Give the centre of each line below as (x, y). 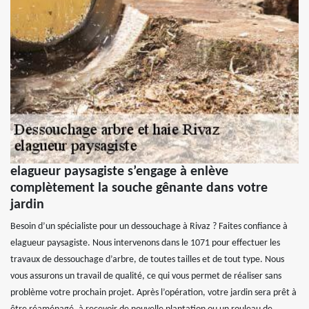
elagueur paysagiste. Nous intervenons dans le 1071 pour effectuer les (145, 243)
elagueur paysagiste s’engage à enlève (119, 172)
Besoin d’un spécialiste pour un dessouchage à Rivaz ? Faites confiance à (149, 227)
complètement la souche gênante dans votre (139, 189)
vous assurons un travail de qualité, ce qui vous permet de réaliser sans (146, 277)
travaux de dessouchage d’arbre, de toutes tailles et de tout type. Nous (147, 260)
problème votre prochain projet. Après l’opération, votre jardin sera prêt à (153, 293)
